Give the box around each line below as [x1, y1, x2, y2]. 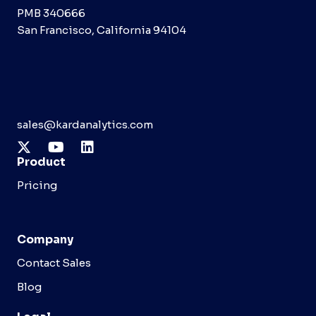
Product [17, 154, 66, 169]
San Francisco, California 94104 [17, 23, 186, 37]
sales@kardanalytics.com [17, 117, 153, 131]
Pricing [17, 178, 57, 192]
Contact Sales [17, 255, 91, 269]
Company [17, 231, 73, 247]
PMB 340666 [17, 6, 85, 20]
